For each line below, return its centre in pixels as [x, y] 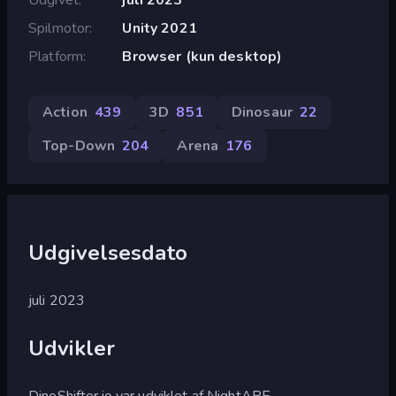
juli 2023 [57, 300]
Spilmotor [59, 28]
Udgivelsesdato [108, 252]
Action [65, 112]
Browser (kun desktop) [202, 56]
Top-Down [79, 145]
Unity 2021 [160, 28]
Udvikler [72, 348]
